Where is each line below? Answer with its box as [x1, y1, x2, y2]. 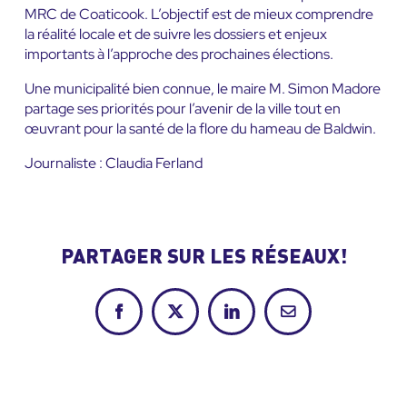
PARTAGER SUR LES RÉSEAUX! [60, 248, 347, 269]
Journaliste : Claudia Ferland [24, 154, 203, 174]
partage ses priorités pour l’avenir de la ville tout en [24, 99, 341, 119]
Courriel [286, 310, 340, 325]
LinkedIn [230, 310, 289, 325]
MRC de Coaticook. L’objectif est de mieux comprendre [24, 5, 373, 25]
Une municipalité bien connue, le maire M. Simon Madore [24, 79, 381, 99]
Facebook [117, 310, 178, 325]
